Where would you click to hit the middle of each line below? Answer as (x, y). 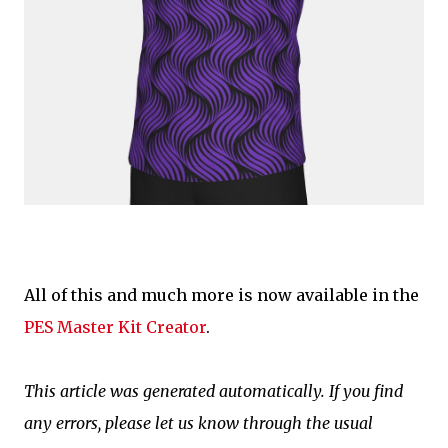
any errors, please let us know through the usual (198, 423)
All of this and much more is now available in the (221, 295)
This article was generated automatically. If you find (213, 391)
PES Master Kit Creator (115, 327)
